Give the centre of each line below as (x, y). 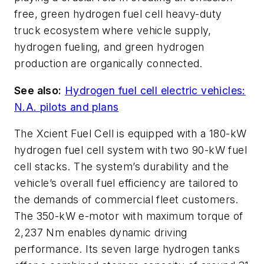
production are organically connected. (108, 64)
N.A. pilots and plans (67, 107)
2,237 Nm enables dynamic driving (101, 233)
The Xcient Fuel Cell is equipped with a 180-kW (131, 134)
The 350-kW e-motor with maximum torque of (129, 216)
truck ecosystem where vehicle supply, (113, 31)
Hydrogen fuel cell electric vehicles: (155, 90)
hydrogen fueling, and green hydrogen (109, 47)
